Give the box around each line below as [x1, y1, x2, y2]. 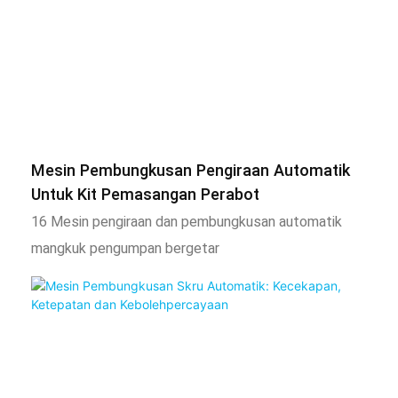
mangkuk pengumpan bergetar [31, 237, 219, 259]
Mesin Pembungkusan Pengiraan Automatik [31, 158, 350, 183]
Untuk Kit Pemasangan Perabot [31, 182, 259, 207]
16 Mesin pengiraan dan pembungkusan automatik [31, 211, 342, 233]
